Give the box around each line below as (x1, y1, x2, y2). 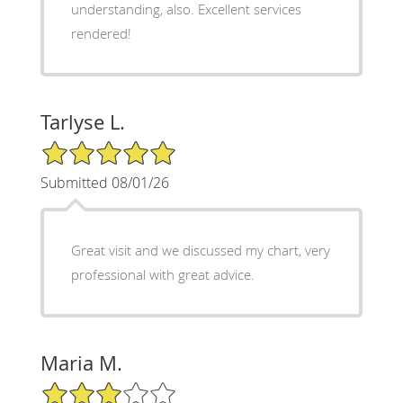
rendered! (70, 23, 131, 42)
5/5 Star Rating (40, 138, 130, 156)
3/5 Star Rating (40, 379, 130, 397)
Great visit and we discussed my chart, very (70, 240, 330, 259)
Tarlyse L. (40, 108, 125, 135)
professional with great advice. (70, 264, 255, 283)
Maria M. (40, 349, 122, 376)
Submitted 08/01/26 (40, 172, 169, 193)
